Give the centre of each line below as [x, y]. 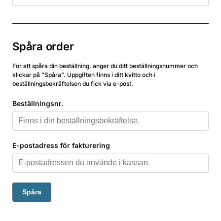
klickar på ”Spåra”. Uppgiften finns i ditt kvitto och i [84, 75]
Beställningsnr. [38, 103]
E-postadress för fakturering [61, 146]
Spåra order [43, 47]
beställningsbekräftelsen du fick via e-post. [73, 84]
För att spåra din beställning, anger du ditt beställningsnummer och [105, 66]
